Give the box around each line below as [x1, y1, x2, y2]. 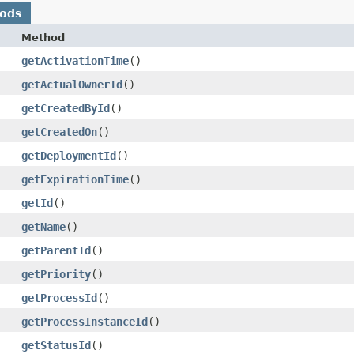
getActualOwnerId [21, 77, 122, 91]
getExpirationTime [21, 172, 129, 186]
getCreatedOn [21, 125, 97, 138]
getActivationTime [21, 54, 129, 67]
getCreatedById [21, 101, 110, 115]
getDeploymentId [21, 149, 116, 162]
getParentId [21, 243, 91, 257]
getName [21, 220, 66, 233]
